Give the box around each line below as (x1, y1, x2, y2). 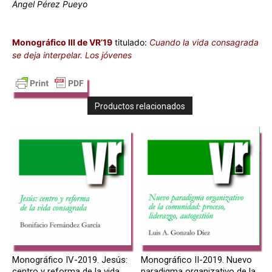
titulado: (112, 36, 147, 47)
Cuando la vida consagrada (147, 36, 259, 47)
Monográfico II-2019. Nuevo (141, 254, 253, 266)
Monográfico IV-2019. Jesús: (12, 254, 127, 266)
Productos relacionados (95, 101, 185, 111)
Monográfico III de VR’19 (12, 36, 112, 47)
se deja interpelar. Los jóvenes (12, 49, 132, 60)
